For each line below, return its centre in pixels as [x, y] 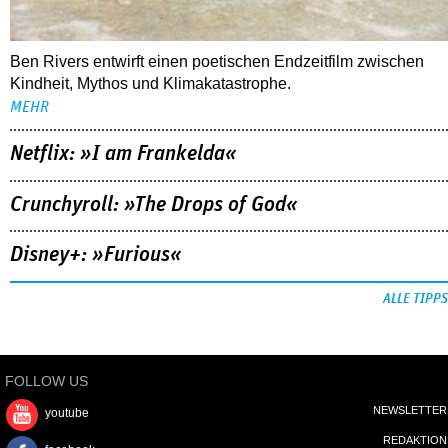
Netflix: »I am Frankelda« [123, 153]
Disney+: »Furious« [96, 255]
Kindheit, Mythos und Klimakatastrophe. [150, 83]
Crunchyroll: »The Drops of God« [154, 204]
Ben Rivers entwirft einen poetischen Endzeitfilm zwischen [217, 61]
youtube [67, 413]
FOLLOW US [46, 381]
